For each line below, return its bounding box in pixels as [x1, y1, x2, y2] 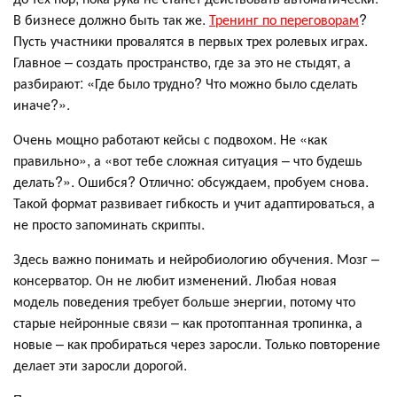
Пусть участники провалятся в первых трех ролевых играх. [13, 30, 368, 51]
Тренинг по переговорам [209, 9, 359, 30]
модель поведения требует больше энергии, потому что [13, 291, 355, 312]
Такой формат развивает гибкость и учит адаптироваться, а [13, 192, 375, 214]
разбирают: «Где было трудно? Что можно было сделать [13, 73, 358, 94]
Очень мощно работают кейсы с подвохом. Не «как [13, 128, 327, 150]
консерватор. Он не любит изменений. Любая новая [13, 269, 337, 291]
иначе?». [13, 94, 70, 115]
